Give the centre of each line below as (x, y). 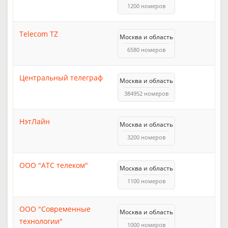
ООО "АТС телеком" (54, 165)
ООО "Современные (55, 209)
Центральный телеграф (61, 77)
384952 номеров (146, 93)
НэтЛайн (35, 121)
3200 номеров (146, 137)
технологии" (41, 221)
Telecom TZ (39, 34)
